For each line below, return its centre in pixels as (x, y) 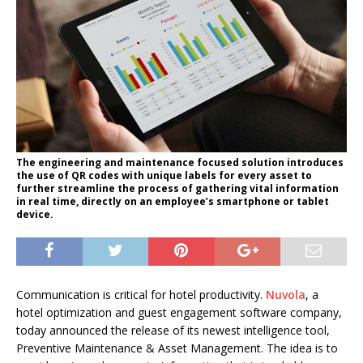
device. (36, 215)
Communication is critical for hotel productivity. (141, 295)
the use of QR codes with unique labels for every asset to (164, 176)
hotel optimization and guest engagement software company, (179, 313)
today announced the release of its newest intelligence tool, (173, 331)
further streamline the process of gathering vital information (177, 189)
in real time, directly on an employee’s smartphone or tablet (173, 202)
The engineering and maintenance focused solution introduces (180, 163)
